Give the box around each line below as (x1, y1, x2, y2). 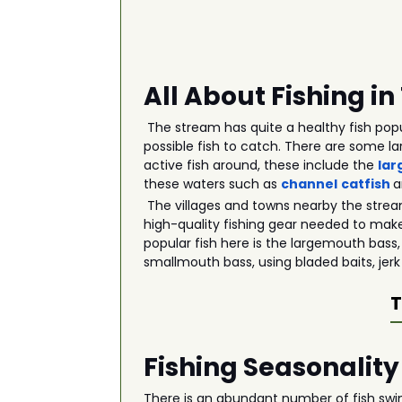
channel (281, 175, 338, 193)
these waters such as (144, 175, 282, 193)
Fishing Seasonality (144, 350, 400, 385)
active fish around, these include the (144, 156, 379, 174)
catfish (341, 175, 391, 193)
